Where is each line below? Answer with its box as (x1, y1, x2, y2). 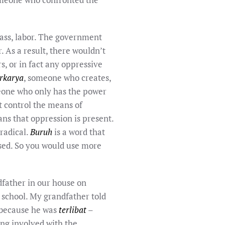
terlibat (59, 204, 86, 215)
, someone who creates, (24, 72, 111, 83)
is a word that (52, 126, 105, 138)
